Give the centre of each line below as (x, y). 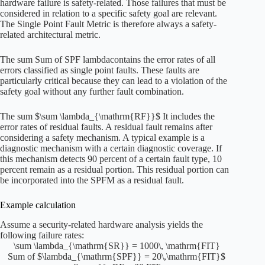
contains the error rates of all (163, 60)
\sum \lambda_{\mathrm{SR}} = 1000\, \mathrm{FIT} (117, 246)
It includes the (188, 117)
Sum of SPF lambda (72, 60)
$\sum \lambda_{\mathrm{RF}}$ (98, 117)
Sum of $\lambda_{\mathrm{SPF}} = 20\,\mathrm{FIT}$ (117, 257)
